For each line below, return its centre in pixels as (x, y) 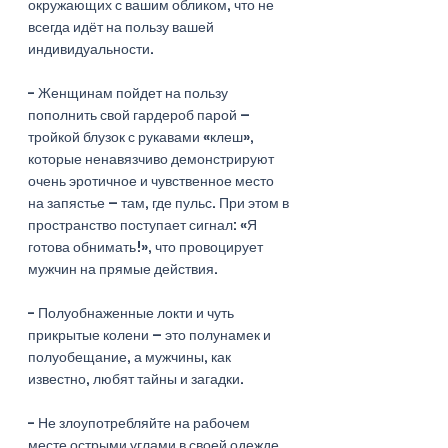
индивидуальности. (92, 48)
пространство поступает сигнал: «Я (144, 224)
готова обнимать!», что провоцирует (147, 246)
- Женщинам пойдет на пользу (129, 92)
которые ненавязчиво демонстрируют (152, 158)
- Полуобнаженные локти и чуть (132, 312)
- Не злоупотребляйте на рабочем (140, 422)
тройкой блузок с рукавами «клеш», (142, 136)
